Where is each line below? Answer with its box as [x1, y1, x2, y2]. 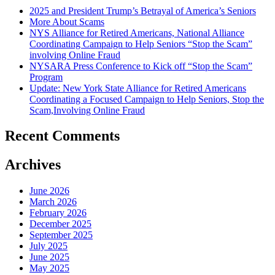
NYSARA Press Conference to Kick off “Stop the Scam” [29, 60, 252, 71]
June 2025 [29, 252, 69, 263]
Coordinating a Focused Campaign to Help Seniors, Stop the [29, 93, 264, 104]
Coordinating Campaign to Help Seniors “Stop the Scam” [29, 38, 252, 49]
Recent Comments [5, 128, 120, 144]
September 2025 [29, 230, 93, 241]
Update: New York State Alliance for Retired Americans [29, 82, 246, 93]
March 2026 [29, 196, 77, 207]
